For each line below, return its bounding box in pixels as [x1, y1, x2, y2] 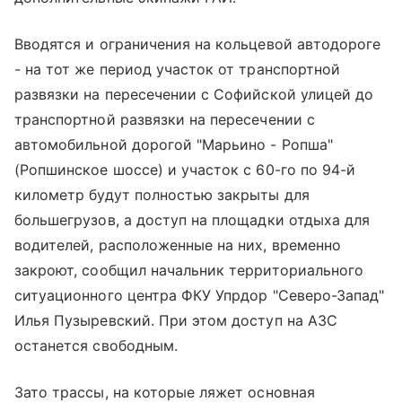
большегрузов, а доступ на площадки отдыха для [14, 211, 371, 230]
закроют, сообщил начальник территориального [14, 261, 364, 280]
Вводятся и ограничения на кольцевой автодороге [14, 35, 381, 54]
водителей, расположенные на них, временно [14, 236, 341, 255]
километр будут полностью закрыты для [14, 186, 310, 205]
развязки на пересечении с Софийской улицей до [14, 85, 374, 104]
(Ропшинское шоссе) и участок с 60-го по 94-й [14, 161, 356, 179]
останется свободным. [14, 336, 178, 355]
